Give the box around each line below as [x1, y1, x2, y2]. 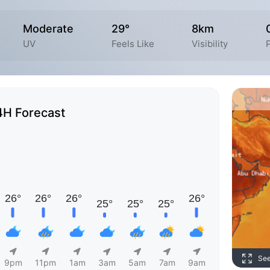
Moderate [23, 22, 74, 35]
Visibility [192, 37, 228, 49]
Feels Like [111, 37, 154, 49]
